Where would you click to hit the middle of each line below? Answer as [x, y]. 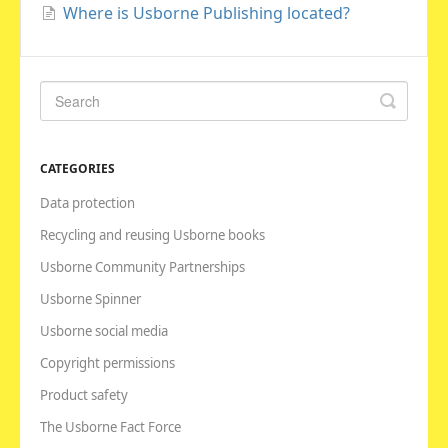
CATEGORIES [77, 168]
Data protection [87, 202]
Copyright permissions [107, 362]
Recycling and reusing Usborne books [152, 234]
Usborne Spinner [90, 298]
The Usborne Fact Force [110, 426]
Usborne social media [104, 330]
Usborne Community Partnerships [142, 266]
